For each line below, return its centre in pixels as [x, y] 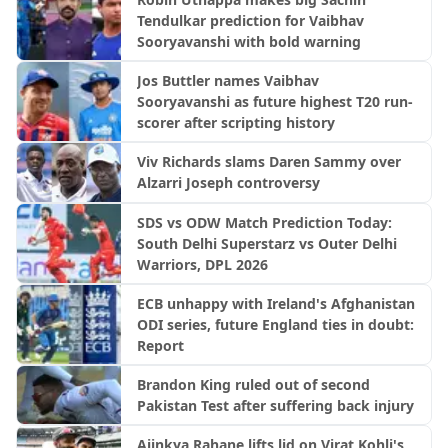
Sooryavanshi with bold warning [248, 42]
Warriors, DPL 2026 [202, 264]
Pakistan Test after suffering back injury [275, 405]
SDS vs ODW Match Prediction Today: [264, 222]
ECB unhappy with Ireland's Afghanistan [275, 303]
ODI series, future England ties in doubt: [275, 324]
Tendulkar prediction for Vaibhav [250, 21]
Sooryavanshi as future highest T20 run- [274, 102]
